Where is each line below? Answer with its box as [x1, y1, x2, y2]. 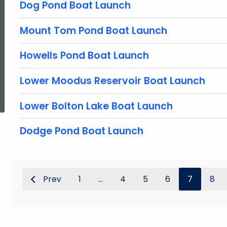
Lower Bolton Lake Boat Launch [20, 99, 173, 113]
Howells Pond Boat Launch [20, 49, 149, 63]
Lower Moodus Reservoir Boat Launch [20, 73, 205, 88]
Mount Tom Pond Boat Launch [20, 23, 167, 37]
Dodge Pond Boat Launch [20, 124, 143, 138]
